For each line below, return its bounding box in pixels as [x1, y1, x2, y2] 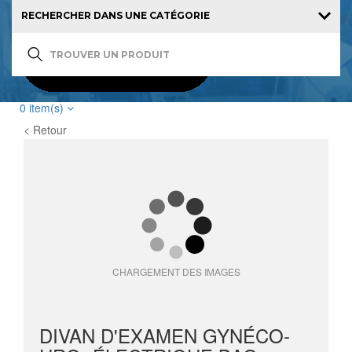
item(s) [29, 100, 64, 116]
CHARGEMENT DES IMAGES [112, 265, 240, 278]
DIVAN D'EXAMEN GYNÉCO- [39, 321, 290, 349]
